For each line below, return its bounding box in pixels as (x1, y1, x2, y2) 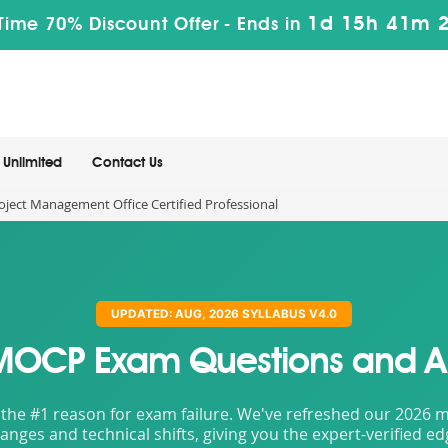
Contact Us (92, 156, 163, 170)
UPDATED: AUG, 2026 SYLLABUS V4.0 (111, 307, 337, 321)
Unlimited (3, 156, 62, 170)
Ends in (231, 16, 308, 34)
